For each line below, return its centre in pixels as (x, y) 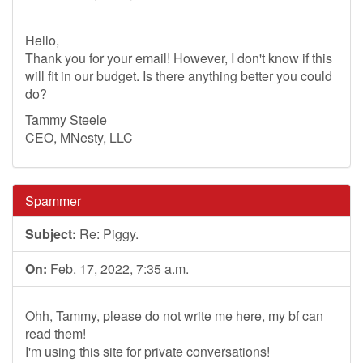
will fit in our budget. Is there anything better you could (179, 76)
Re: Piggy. (107, 234)
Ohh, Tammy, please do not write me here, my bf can (174, 316)
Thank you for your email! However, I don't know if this (179, 58)
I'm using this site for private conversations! (147, 351)
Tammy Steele (66, 120)
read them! (56, 333)
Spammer (53, 201)
